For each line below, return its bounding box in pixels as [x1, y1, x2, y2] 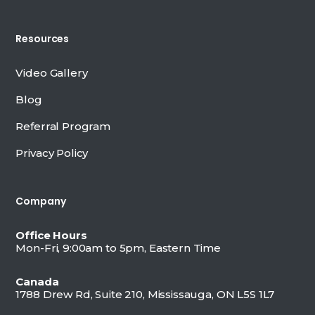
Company [15, 193, 66, 208]
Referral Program [15, 119, 111, 133]
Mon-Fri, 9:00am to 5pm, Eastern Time [15, 240, 221, 255]
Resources [15, 31, 70, 46]
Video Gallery [15, 65, 88, 79]
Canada [15, 274, 59, 288]
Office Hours [15, 228, 87, 242]
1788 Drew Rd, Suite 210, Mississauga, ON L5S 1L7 [15, 287, 275, 301]
